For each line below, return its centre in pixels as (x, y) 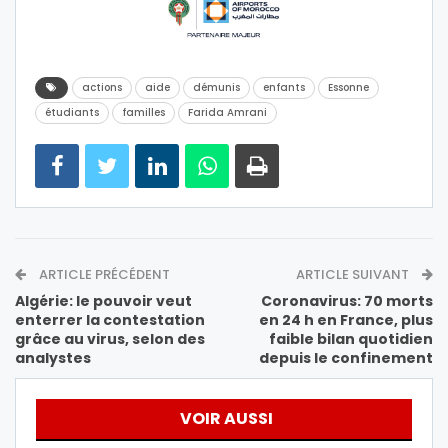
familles (143, 113)
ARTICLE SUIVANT (354, 275)
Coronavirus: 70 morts (347, 301)
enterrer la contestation (110, 320)
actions (102, 88)
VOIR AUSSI (226, 419)
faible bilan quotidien (351, 339)
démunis (216, 88)
